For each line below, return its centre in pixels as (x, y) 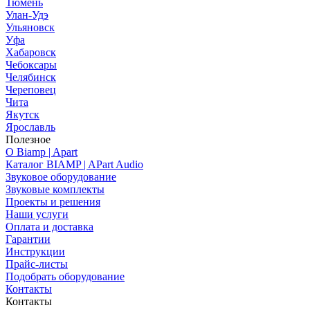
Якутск (22, 114)
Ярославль (30, 127)
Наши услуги (37, 214)
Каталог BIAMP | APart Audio (74, 164)
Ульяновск (30, 27)
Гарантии (28, 239)
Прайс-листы (37, 264)
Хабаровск (31, 52)
